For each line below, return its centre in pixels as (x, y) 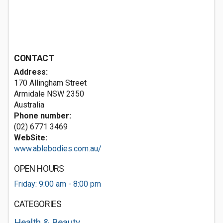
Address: (31, 72)
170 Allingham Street (50, 83)
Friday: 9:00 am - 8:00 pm (57, 184)
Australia (29, 105)
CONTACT (34, 58)
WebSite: (31, 138)
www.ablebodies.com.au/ (58, 149)
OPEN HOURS (39, 169)
